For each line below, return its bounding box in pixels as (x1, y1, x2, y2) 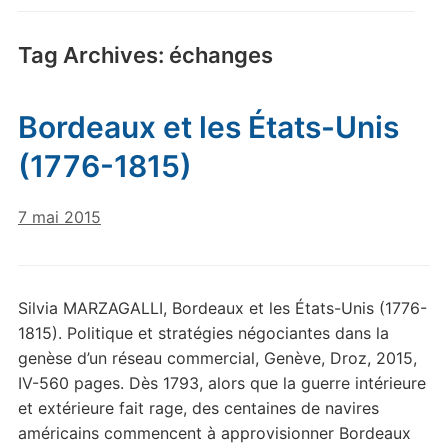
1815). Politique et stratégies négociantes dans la (17, 323, 389, 343)
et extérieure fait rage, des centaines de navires (17, 398, 379, 418)
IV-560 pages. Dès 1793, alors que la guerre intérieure (17, 373, 426, 393)
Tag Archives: (17, 42, 169, 68)
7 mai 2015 (17, 207, 101, 227)
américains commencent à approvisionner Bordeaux (17, 423, 411, 443)
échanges (168, 42, 273, 68)
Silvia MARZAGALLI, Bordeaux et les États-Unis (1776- (17, 298, 427, 318)
